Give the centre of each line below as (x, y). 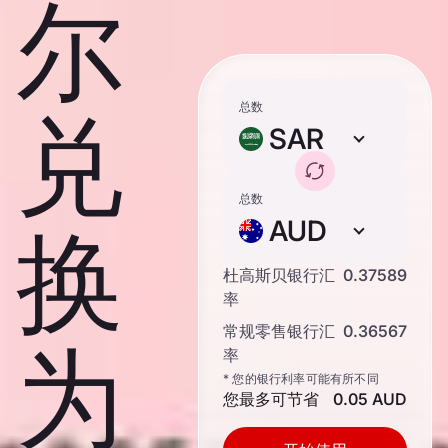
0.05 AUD (370, 399)
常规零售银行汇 (279, 331)
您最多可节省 (271, 399)
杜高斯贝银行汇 (279, 275)
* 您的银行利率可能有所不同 (301, 378)
